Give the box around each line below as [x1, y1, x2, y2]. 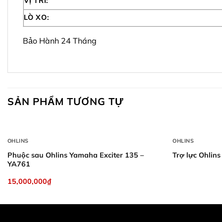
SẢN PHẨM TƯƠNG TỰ [7, 95, 124, 108]
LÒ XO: [24, 13, 50, 22]
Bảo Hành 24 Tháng [23, 36, 97, 46]
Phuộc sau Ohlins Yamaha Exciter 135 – [7, 150, 144, 160]
